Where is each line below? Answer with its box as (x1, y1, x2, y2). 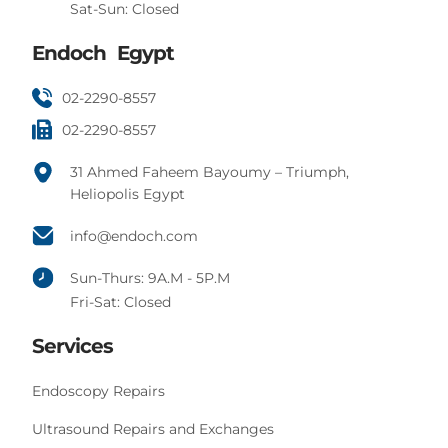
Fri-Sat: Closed (69, 292, 171, 311)
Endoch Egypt (32, 40, 175, 65)
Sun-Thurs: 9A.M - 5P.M (69, 268, 230, 287)
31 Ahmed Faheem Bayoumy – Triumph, (69, 162, 349, 181)
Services (32, 333, 114, 358)
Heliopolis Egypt (69, 184, 185, 203)
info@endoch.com (69, 226, 198, 245)
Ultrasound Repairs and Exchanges (32, 419, 275, 438)
